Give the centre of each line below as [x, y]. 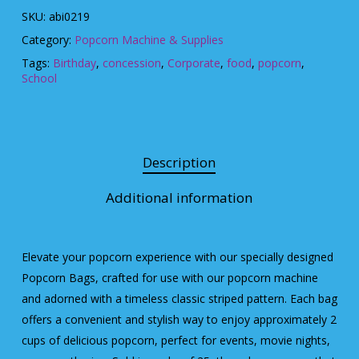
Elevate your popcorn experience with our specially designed [177, 256]
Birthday [74, 63]
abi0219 [69, 16]
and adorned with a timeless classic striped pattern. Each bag [179, 298]
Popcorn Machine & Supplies [149, 39]
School [39, 78]
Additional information [179, 197]
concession [131, 63]
